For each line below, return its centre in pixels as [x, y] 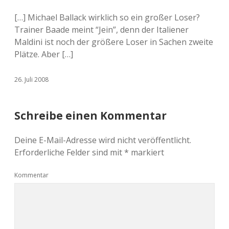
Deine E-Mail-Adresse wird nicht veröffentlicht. [103, 140]
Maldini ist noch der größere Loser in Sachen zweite [114, 42]
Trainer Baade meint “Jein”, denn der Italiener [101, 30]
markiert [146, 152]
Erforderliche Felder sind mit [69, 152]
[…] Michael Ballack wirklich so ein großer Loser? [107, 17]
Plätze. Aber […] [44, 54]
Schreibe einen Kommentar [90, 116]
